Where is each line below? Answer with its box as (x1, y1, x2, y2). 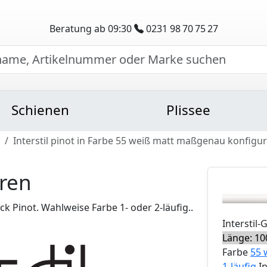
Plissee (166, 101, 210, 119)
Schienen (11, 101, 70, 119)
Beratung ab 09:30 (49, 21, 134, 35)
